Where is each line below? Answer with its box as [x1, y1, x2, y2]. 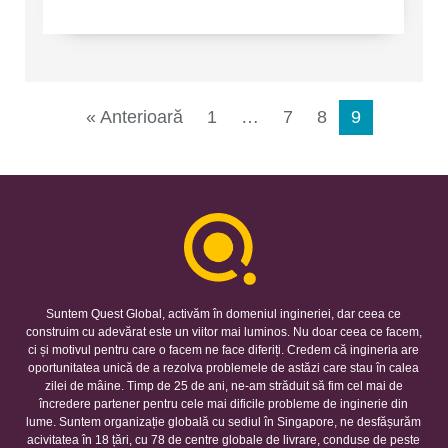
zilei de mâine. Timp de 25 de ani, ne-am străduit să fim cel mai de [44, 379, 403, 393]
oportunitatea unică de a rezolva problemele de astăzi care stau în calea [28, 361, 420, 375]
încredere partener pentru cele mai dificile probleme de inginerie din [39, 397, 409, 411]
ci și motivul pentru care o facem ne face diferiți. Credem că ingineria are [28, 343, 420, 357]
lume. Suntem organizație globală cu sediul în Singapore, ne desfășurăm [26, 415, 422, 429]
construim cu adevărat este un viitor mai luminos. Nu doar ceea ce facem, [25, 325, 422, 339]
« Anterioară [86, 107, 184, 128]
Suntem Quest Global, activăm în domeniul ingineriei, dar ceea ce [46, 307, 402, 321]
